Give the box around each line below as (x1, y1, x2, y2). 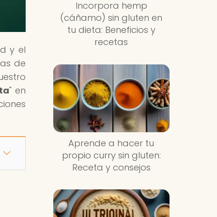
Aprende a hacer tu (68, 137, 155, 149)
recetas (94, 36, 128, 48)
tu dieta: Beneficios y (67, 24, 155, 36)
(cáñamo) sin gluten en (60, 12, 163, 24)
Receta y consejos (72, 161, 151, 173)
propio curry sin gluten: (62, 149, 161, 161)
